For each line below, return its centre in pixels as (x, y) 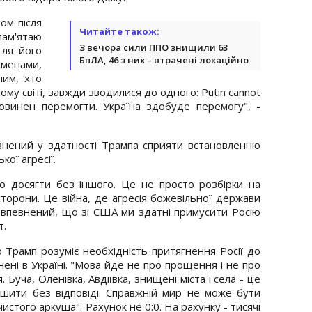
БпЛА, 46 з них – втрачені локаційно (164, 60)
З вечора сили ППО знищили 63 (154, 47)
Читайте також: (119, 31)
